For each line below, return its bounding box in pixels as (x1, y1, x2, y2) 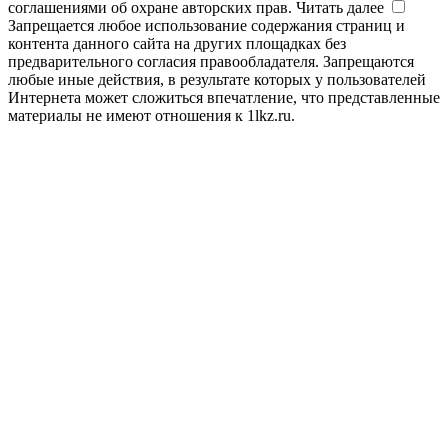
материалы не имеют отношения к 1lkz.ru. (8, 106, 295, 124)
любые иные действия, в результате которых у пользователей (8, 70, 426, 88)
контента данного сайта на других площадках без (8, 34, 346, 52)
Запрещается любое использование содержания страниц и (8, 16, 405, 34)
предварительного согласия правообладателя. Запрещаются (8, 52, 414, 70)
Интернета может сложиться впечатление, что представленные (8, 88, 440, 106)
